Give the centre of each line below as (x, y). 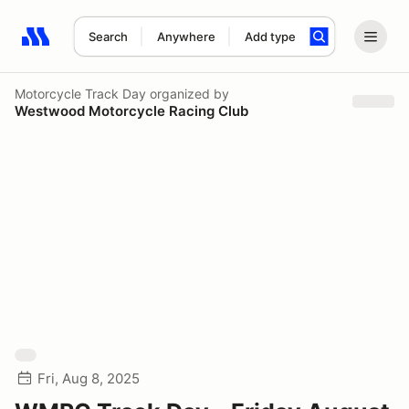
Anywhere (186, 37)
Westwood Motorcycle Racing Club (131, 110)
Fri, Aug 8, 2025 (89, 378)
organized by (188, 93)
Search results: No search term (127, 47)
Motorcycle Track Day (80, 93)
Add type (270, 37)
